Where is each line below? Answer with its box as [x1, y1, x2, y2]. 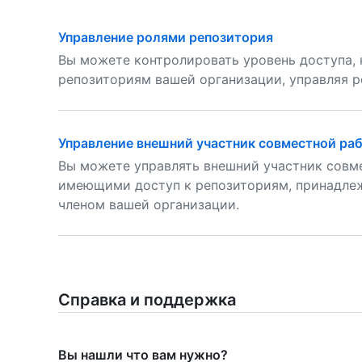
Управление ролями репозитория [58, 29, 273, 45]
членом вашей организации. [58, 196, 239, 213]
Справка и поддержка [58, 290, 236, 309]
